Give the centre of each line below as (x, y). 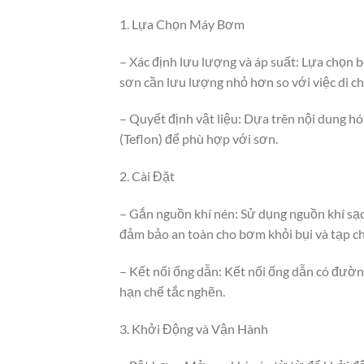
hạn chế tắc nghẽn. (172, 291)
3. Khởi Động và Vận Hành (194, 328)
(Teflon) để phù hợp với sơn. (199, 139)
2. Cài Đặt (147, 176)
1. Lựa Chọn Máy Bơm (182, 24)
